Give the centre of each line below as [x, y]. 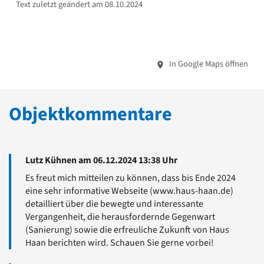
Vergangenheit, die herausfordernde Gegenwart [120, 217]
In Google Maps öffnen [208, 64]
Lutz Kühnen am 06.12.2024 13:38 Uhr [101, 161]
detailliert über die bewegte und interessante [114, 204]
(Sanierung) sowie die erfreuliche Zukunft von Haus [127, 230]
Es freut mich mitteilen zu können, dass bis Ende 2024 [131, 178]
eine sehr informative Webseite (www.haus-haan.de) [129, 191]
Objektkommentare [90, 115]
